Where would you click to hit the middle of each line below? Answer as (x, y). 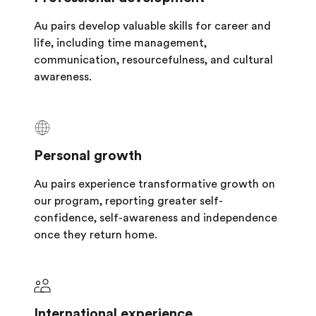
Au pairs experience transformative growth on (154, 184)
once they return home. (96, 235)
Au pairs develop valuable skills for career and (152, 26)
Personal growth (88, 156)
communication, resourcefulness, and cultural (153, 60)
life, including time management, (120, 43)
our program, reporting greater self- (128, 201)
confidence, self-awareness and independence (156, 218)
